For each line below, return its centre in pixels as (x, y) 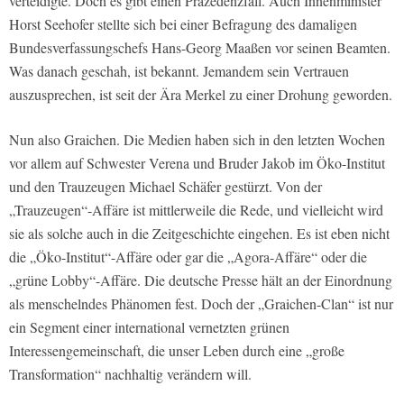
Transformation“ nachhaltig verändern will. (130, 373)
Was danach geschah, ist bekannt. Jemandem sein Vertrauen (179, 70)
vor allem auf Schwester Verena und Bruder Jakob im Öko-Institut (197, 162)
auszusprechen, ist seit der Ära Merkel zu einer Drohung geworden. (201, 94)
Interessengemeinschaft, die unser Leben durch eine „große (177, 350)
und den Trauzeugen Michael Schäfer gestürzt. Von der (165, 186)
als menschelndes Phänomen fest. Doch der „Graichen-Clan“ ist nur (201, 303)
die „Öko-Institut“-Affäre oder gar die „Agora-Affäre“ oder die (188, 256)
